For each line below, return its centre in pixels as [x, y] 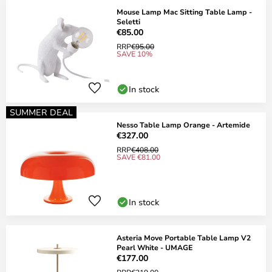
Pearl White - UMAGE [155, 247]
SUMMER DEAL [41, 112]
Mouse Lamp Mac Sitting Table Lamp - [184, 12]
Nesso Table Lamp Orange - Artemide [183, 124]
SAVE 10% [134, 53]
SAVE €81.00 [138, 157]
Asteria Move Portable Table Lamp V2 [184, 237]
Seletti [128, 21]
